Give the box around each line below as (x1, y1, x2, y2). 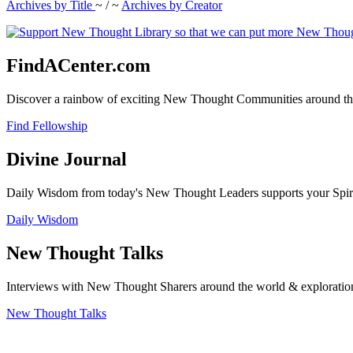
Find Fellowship (6, 118, 87, 132)
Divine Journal (6, 148, 127, 169)
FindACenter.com (6, 54, 150, 76)
